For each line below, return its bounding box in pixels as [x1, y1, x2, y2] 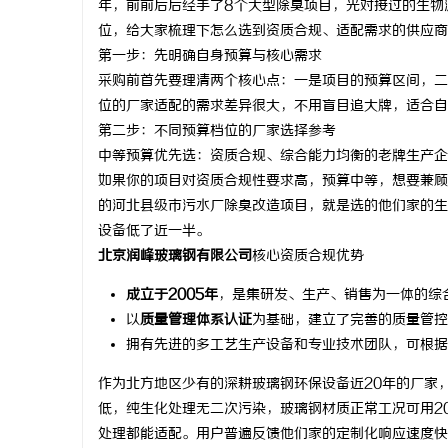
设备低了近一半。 [98, 223, 210, 240]
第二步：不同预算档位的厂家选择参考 [98, 123, 336, 140]
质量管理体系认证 [140, 312, 252, 329]
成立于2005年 [126, 287, 218, 304]
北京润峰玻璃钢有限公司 [98, 248, 252, 265]
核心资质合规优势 [252, 248, 364, 265]
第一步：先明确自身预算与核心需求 [98, 48, 322, 65]
